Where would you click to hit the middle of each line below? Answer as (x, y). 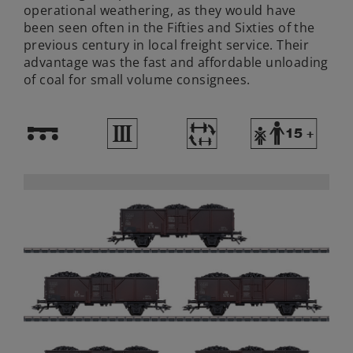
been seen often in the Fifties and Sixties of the (169, 28)
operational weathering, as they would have (160, 11)
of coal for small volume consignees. (137, 80)
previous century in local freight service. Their (167, 45)
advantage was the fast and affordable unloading (176, 63)
